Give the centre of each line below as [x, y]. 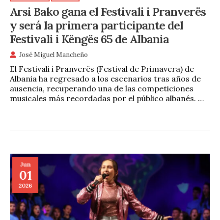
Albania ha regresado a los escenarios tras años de [105, 79]
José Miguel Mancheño [54, 55]
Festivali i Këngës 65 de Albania [89, 39]
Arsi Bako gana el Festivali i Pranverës [108, 12]
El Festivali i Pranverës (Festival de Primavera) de [102, 69]
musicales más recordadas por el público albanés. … [107, 98]
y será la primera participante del [96, 25]
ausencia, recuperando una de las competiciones [102, 89]
